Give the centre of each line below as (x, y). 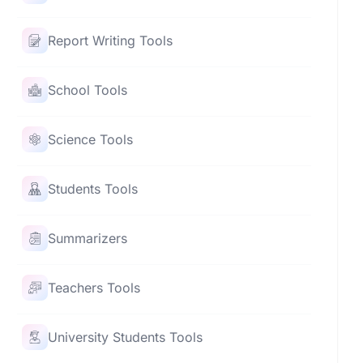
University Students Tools (126, 337)
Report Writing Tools (111, 40)
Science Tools (91, 139)
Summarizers (88, 238)
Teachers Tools (94, 287)
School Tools (88, 90)
